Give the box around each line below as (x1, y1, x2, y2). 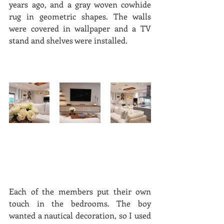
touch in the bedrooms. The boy (9, 197, 151, 208)
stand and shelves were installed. (9, 34, 131, 45)
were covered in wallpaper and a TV (9, 22, 151, 33)
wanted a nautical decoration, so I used (9, 209, 151, 220)
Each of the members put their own (9, 185, 151, 196)
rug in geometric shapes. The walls (9, 10, 151, 21)
